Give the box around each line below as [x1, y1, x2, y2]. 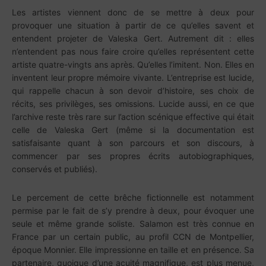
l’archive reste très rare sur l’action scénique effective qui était [12, 112, 254, 122]
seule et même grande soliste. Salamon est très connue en [12, 218, 254, 229]
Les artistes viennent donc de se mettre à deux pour [12, 7, 254, 17]
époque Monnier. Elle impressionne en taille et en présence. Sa [12, 245, 254, 255]
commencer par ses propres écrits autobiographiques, [12, 151, 254, 161]
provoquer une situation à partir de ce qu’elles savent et [12, 20, 254, 30]
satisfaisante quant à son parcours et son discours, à [12, 138, 254, 148]
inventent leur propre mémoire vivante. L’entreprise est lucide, [12, 72, 254, 83]
